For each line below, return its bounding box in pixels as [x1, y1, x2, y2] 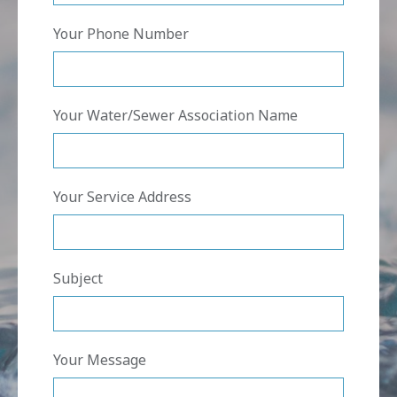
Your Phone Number [53, 24, 189, 44]
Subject [53, 269, 103, 289]
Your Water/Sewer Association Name [53, 105, 298, 126]
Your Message [53, 350, 146, 370]
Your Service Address [53, 187, 191, 207]
